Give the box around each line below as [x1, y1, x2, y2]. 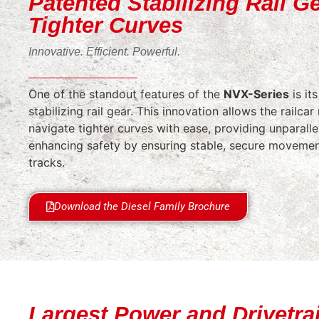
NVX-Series [224, 87, 289, 102]
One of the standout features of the [28, 87, 224, 102]
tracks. [28, 155, 65, 170]
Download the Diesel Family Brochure [54, 199, 230, 213]
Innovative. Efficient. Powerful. [28, 45, 180, 58]
